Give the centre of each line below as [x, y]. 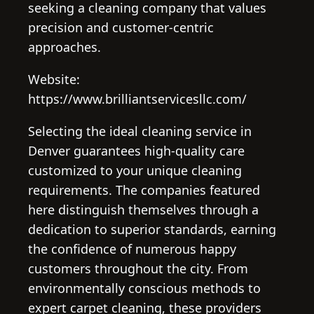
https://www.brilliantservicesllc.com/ [137, 98]
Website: [54, 79]
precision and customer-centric [121, 27]
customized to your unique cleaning [135, 170]
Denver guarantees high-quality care [136, 150]
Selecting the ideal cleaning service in [140, 131]
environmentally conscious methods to [144, 288]
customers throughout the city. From [138, 268]
